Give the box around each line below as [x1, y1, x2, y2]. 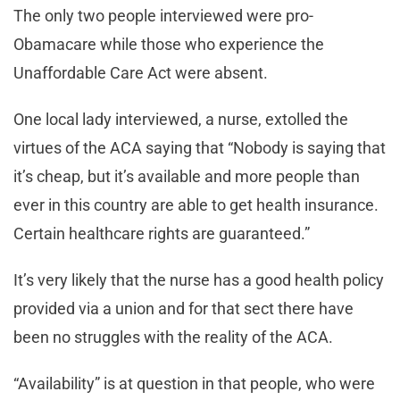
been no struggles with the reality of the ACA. [13, 327, 333, 346]
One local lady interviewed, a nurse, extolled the [13, 109, 348, 129]
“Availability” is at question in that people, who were [13, 373, 375, 393]
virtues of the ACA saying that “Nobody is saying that [13, 137, 386, 157]
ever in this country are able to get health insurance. [13, 195, 379, 214]
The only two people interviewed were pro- [13, 5, 313, 25]
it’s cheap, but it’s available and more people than [13, 166, 360, 186]
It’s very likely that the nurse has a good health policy [13, 270, 384, 289]
